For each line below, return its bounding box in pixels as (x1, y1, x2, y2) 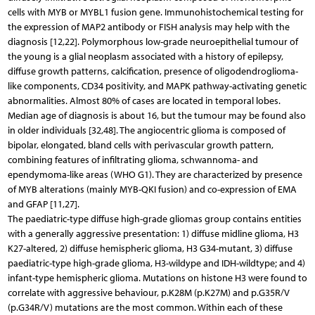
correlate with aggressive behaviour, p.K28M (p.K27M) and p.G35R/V (7, 286, 290, 299)
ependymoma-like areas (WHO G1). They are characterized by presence (7, 168, 302, 181)
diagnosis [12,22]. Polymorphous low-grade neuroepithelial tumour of (7, 35, 298, 48)
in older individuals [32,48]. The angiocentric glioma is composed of (7, 124, 285, 136)
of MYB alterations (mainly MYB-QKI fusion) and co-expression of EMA (7, 183, 297, 195)
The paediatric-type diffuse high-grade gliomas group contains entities (7, 212, 302, 225)
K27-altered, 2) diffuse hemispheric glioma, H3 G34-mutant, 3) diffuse (7, 242, 292, 255)
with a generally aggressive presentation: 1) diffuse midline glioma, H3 (7, 227, 299, 240)
